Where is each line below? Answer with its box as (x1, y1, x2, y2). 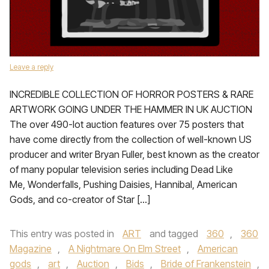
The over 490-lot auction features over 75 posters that (10, 118, 244, 130)
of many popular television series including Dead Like (10, 163, 233, 175)
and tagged (147, 228, 201, 240)
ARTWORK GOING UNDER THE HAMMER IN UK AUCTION (10, 103, 252, 115)
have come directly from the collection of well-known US (10, 133, 252, 145)
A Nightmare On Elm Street (68, 243, 181, 255)
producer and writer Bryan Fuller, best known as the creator (10, 148, 259, 160)
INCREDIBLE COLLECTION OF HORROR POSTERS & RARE (10, 88, 253, 100)
